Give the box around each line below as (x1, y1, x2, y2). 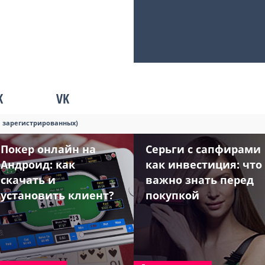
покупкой (146, 188, 199, 202)
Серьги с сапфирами (146, 142, 261, 156)
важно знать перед (146, 173, 254, 187)
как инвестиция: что (146, 157, 262, 172)
